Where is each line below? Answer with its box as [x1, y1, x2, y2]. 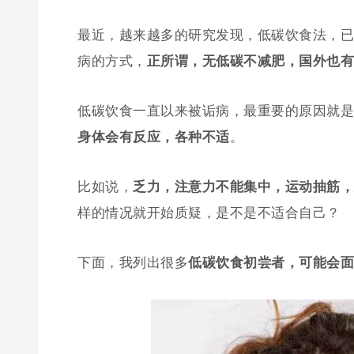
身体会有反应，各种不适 [77, 130, 230, 145]
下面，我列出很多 [77, 255, 188, 270]
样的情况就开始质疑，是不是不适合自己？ [77, 205, 341, 220]
